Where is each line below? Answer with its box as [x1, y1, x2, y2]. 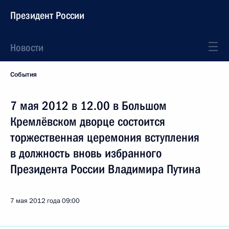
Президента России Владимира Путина [10, 162, 200, 176]
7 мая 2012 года [10, 196, 60, 205]
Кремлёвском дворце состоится [10, 114, 165, 129]
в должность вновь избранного [10, 146, 162, 161]
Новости [10, 41, 43, 54]
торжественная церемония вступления [10, 130, 199, 145]
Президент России [10, 9, 84, 21]
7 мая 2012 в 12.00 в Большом [10, 99, 167, 113]
